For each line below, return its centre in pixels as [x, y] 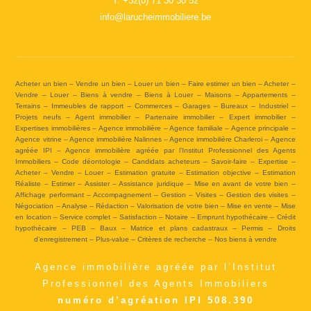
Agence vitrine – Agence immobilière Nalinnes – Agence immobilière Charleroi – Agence [155, 140]
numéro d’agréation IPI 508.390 [155, 301]
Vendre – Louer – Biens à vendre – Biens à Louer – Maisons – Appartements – [155, 95]
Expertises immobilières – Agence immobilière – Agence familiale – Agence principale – [155, 128]
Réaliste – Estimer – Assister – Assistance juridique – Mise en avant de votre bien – [155, 184]
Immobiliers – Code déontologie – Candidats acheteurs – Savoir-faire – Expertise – [155, 162]
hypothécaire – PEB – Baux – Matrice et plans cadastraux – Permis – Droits [155, 228]
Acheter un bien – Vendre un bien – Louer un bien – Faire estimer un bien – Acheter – [155, 84]
